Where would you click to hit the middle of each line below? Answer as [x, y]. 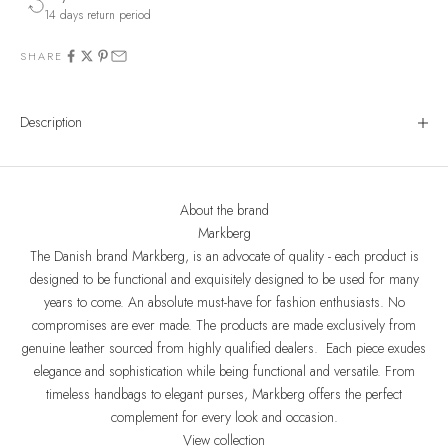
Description [51, 122]
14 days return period [97, 15]
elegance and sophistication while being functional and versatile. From [224, 371]
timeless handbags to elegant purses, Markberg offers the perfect [224, 394]
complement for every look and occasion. [224, 417]
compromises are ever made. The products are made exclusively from [224, 325]
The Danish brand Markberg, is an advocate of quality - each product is [224, 256]
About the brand [224, 210]
